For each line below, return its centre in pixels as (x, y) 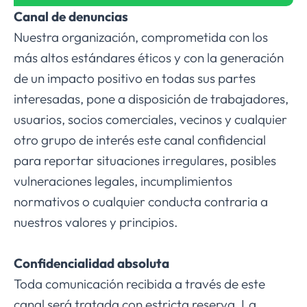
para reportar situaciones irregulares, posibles (145, 161)
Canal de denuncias (71, 17)
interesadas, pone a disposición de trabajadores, (151, 99)
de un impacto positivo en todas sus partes (135, 78)
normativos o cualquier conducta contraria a (141, 202)
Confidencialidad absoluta (91, 263)
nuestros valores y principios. (96, 222)
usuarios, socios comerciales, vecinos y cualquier (150, 120)
